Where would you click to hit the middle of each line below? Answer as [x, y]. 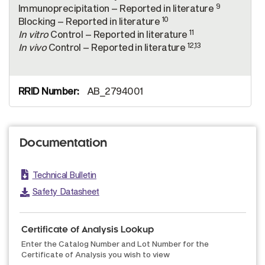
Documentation [63, 143]
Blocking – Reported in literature [90, 21]
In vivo [33, 47]
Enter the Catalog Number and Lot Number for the [115, 244]
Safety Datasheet [66, 191]
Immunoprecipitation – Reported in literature [117, 8]
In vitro [33, 34]
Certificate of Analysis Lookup [88, 230]
